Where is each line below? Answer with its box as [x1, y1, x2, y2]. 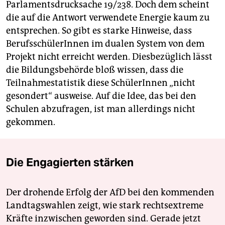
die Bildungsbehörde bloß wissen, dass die [6, 64, 183, 75]
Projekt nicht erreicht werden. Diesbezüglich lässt [6, 51, 212, 62]
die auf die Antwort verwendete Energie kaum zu [6, 12, 209, 23]
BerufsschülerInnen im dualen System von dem [6, 38, 204, 49]
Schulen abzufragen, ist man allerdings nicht [6, 103, 195, 115]
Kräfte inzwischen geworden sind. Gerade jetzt [6, 212, 201, 224]
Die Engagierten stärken [6, 155, 134, 169]
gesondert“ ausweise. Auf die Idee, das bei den [6, 90, 196, 101]
